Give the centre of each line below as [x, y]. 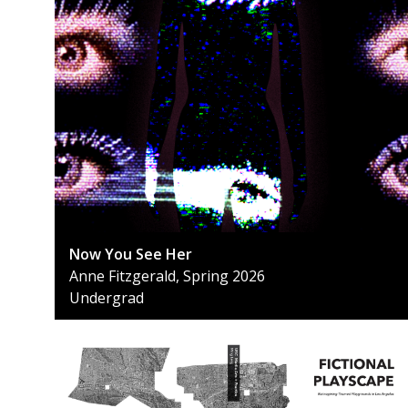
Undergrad [107, 298]
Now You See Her [131, 255]
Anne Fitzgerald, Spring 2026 [167, 276]
